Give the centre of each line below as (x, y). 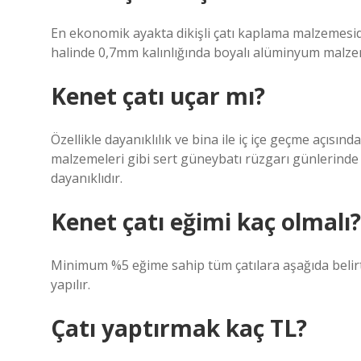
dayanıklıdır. (87, 178)
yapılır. (71, 284)
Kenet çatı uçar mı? (158, 96)
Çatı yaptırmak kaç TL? (179, 328)
